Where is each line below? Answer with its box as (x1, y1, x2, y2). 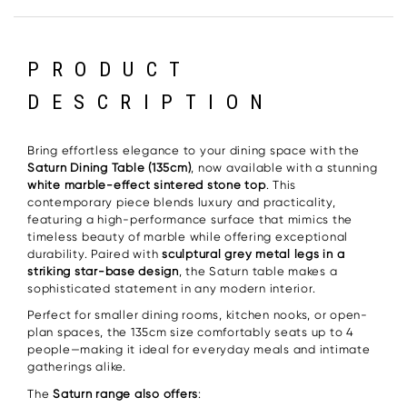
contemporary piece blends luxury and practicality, (27, 194, 336, 209)
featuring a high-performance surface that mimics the (27, 212, 352, 226)
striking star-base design (27, 263, 179, 278)
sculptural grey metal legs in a (162, 246, 345, 261)
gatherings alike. (27, 360, 126, 374)
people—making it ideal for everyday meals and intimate (27, 342, 371, 357)
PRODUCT (27, 56, 193, 82)
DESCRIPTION (27, 89, 276, 114)
